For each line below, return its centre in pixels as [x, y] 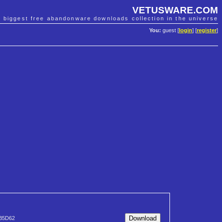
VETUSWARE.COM [175, 10]
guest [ [170, 30]
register [207, 30]
